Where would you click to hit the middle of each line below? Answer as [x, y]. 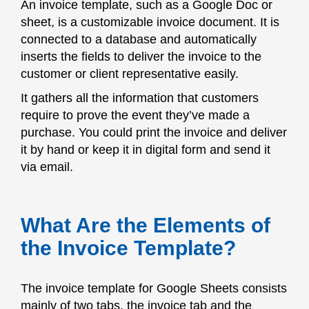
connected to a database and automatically [139, 39]
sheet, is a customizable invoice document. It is [150, 22]
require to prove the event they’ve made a [135, 115]
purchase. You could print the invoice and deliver [154, 132]
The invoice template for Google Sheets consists [154, 288]
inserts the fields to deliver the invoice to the [141, 57]
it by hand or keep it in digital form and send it [146, 150]
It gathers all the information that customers [140, 98]
